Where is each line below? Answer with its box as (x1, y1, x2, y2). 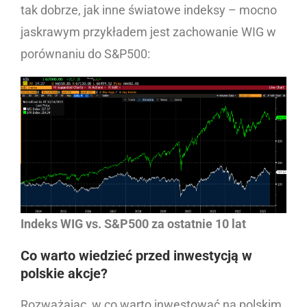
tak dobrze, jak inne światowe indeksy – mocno (21, 3, 277, 18)
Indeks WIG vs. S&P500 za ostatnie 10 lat (21, 217, 246, 232)
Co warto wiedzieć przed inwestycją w (21, 247, 252, 265)
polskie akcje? (21, 265, 108, 282)
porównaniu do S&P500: (21, 47, 150, 62)
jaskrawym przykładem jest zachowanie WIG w (21, 25, 276, 40)
